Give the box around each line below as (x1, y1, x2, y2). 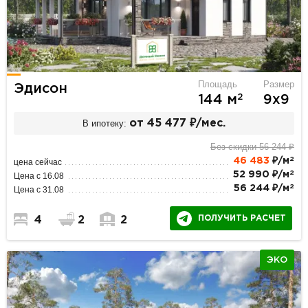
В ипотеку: (82, 118, 127, 129)
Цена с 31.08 (14, 185, 65, 195)
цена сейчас (14, 157, 63, 168)
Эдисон (14, 82, 68, 96)
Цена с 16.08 (14, 171, 65, 181)
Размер (263, 79, 294, 90)
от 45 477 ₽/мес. (129, 118, 226, 129)
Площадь (197, 79, 237, 90)
